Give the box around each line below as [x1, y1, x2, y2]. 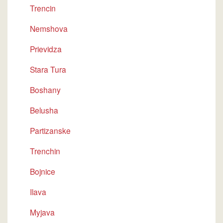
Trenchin [30, 145, 60, 156]
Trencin [30, 2, 56, 13]
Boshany [30, 84, 61, 95]
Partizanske [30, 125, 71, 136]
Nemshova [30, 23, 68, 34]
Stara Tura [30, 64, 66, 75]
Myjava [30, 207, 55, 218]
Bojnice [30, 166, 55, 177]
